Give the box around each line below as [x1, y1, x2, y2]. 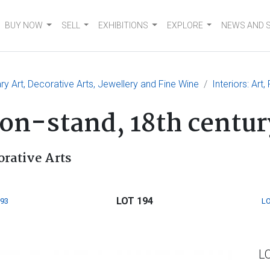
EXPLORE [166, 20, 203, 30]
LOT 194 [116, 195, 154, 207]
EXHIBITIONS [98, 20, 149, 30]
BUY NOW [5, 20, 43, 30]
